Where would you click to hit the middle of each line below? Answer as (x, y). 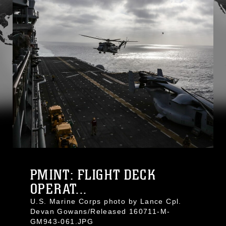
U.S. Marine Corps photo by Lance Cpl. (106, 201)
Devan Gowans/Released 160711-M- (100, 211)
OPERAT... (59, 189)
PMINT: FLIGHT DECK (93, 175)
